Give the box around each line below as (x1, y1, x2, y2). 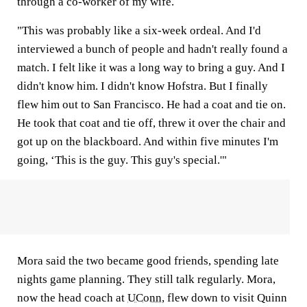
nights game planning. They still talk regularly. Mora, (17, 273, 275, 286)
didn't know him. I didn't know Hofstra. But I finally (17, 79, 268, 93)
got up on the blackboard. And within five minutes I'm (17, 135, 278, 148)
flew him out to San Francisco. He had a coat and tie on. (17, 98, 286, 111)
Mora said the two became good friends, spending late (17, 254, 279, 267)
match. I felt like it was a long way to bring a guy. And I (17, 61, 285, 74)
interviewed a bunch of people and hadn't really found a (17, 42, 288, 56)
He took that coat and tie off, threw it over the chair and (17, 116, 286, 130)
